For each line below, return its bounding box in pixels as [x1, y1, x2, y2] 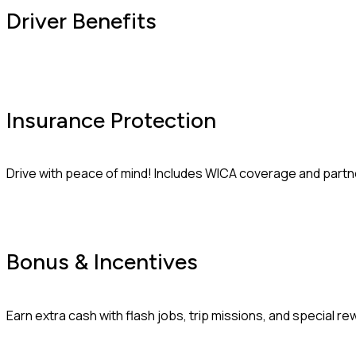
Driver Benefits [6, 7, 157, 35]
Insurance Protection [6, 106, 216, 133]
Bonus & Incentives [6, 248, 198, 276]
